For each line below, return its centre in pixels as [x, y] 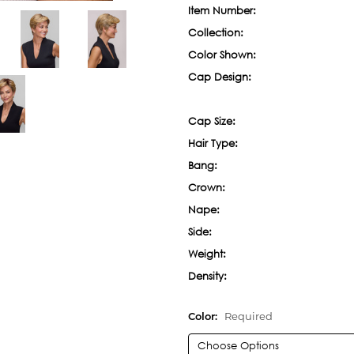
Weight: [207, 254]
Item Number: [222, 10]
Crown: [207, 187]
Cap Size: [212, 121]
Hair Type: [213, 143]
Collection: [216, 32]
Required [248, 317]
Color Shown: [222, 55]
